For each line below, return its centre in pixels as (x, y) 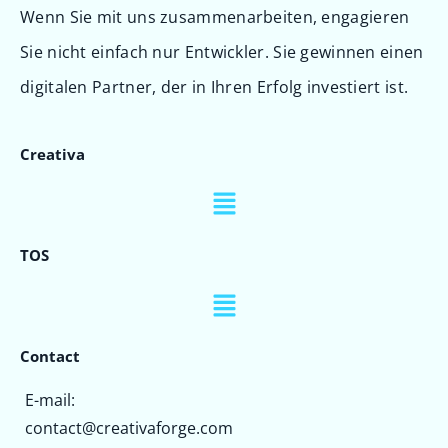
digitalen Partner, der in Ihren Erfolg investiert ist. (214, 86)
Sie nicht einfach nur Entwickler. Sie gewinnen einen (222, 51)
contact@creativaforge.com (129, 428)
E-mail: (50, 400)
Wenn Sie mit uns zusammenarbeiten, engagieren (215, 16)
